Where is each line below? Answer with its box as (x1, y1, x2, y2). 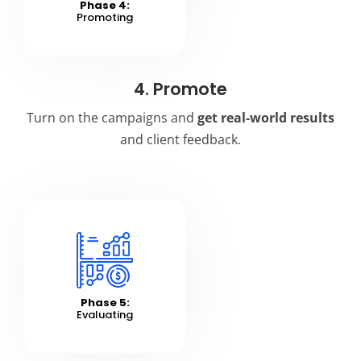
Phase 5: (80, 295, 130, 311)
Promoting (77, 10, 133, 26)
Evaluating (77, 307, 133, 323)
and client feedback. (120, 131, 241, 149)
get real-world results (197, 109, 334, 127)
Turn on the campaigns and (27, 109, 197, 127)
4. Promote (134, 77, 227, 102)
